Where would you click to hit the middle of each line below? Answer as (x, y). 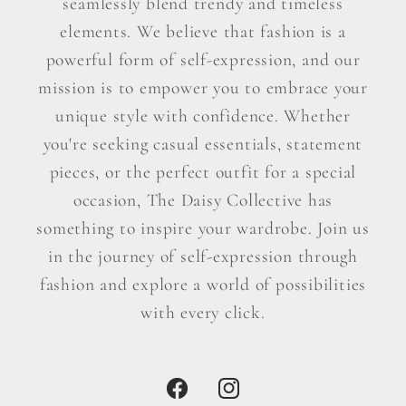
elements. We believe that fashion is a (203, 31)
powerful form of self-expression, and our (203, 59)
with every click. (203, 312)
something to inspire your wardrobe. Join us (203, 228)
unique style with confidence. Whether (203, 116)
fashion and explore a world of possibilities (203, 284)
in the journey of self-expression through (203, 256)
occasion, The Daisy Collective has (203, 200)
